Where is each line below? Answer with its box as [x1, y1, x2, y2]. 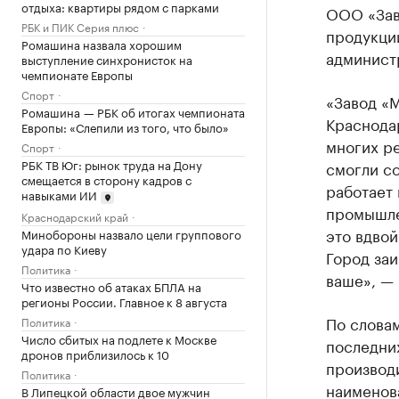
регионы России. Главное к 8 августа [21, 291, 227, 310]
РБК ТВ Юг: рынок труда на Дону [21, 155, 202, 173]
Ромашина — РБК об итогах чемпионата [21, 102, 245, 120]
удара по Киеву [21, 239, 107, 257]
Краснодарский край [21, 207, 128, 224]
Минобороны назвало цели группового [21, 224, 241, 242]
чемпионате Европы [21, 65, 133, 83]
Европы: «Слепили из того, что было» [21, 118, 229, 135]
